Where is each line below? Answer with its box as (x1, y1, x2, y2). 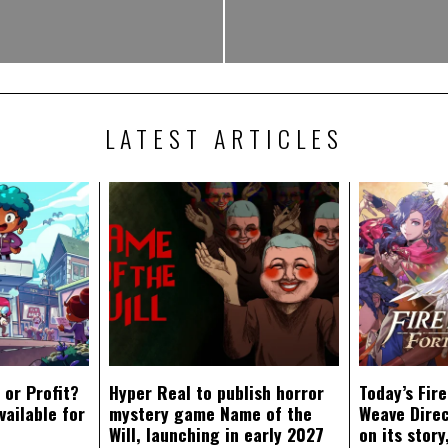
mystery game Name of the (109, 399, 312, 426)
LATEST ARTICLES (104, 119, 344, 156)
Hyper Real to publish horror (109, 378, 324, 405)
